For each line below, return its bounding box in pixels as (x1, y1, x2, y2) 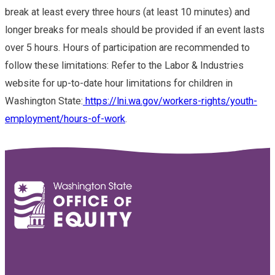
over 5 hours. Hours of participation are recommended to (5, 41, 250, 53)
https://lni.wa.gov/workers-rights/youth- (83, 95, 257, 107)
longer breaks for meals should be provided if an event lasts (5, 23, 265, 36)
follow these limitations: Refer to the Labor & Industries (5, 59, 244, 71)
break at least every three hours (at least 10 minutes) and (5, 6, 250, 18)
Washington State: (5, 95, 83, 107)
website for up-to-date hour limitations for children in (5, 77, 233, 89)
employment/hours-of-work (5, 112, 125, 125)
